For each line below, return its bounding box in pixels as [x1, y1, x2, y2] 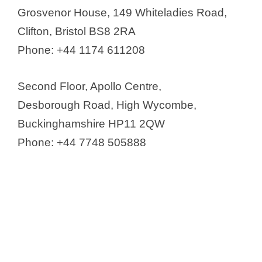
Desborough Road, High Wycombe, [18, 99, 196, 112]
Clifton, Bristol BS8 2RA [18, 25, 136, 37]
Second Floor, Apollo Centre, [18, 80, 161, 93]
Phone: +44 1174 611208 [18, 43, 145, 56]
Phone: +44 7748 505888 [18, 136, 146, 149]
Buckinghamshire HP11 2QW [18, 118, 165, 130]
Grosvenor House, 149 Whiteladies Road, [18, 6, 227, 19]
